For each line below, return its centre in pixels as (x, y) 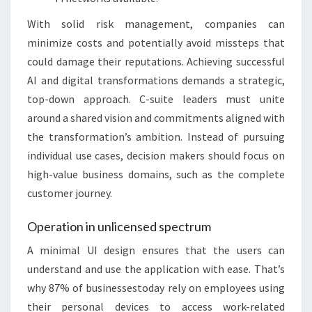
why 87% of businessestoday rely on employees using (156, 288)
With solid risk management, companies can (156, 24)
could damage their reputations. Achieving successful (156, 61)
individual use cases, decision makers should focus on (156, 155)
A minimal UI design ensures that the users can (156, 250)
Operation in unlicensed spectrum (119, 226)
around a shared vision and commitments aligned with (156, 118)
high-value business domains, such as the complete (156, 174)
